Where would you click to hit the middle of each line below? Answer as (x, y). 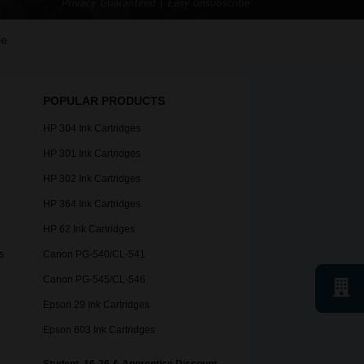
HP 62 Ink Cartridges (89, 230)
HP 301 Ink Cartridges (92, 154)
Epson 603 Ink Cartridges (99, 330)
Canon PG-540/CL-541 (94, 255)
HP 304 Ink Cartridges (92, 129)
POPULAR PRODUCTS (104, 101)
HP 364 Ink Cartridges (92, 204)
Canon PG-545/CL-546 (94, 280)
